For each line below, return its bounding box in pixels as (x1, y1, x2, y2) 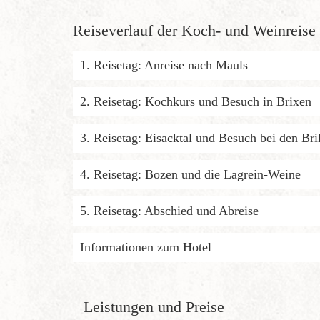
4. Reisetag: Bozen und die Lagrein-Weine (80, 166, 301, 181)
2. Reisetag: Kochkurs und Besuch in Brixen (80, 94, 311, 109)
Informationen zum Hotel (80, 239, 211, 254)
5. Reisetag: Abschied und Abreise (80, 203, 259, 218)
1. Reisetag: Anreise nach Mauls (80, 57, 248, 72)
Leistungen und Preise (84, 297, 224, 316)
